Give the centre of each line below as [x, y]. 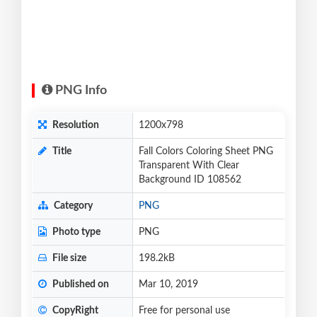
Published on [80, 285]
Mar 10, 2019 [168, 285]
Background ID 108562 [190, 180]
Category [72, 206]
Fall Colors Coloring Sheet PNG [206, 152]
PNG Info [80, 91]
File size [68, 259]
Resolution [75, 126]
